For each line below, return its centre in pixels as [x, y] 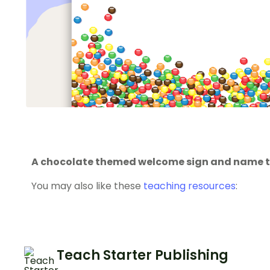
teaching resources [190, 186]
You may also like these [87, 186]
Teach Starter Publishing [143, 255]
